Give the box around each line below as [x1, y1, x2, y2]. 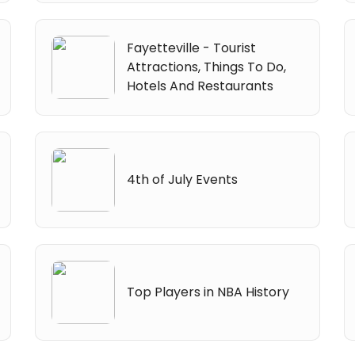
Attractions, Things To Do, [127, 57, 287, 76]
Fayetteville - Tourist [127, 38, 257, 57]
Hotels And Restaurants [127, 76, 274, 95]
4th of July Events [127, 170, 239, 189]
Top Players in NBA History [127, 282, 290, 301]
